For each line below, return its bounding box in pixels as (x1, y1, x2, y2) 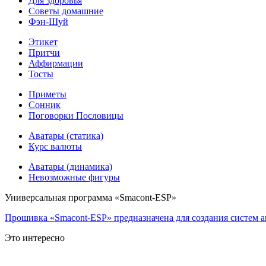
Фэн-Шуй (28, 16, 68, 27)
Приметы (28, 88, 66, 99)
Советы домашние (28, 5, 103, 16)
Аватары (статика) (28, 130, 103, 141)
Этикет (28, 36, 58, 47)
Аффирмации (28, 58, 83, 68)
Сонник (28, 99, 61, 110)
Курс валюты (28, 141, 82, 151)
